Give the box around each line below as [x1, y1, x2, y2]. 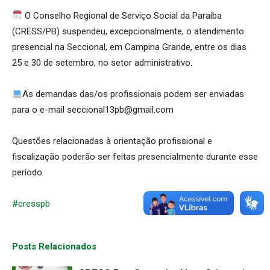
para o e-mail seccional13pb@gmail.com [12, 104, 174, 115]
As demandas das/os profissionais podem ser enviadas [22, 88, 245, 99]
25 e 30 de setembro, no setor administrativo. [12, 57, 192, 68]
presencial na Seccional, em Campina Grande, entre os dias [12, 41, 246, 52]
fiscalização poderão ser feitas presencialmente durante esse [12, 151, 258, 162]
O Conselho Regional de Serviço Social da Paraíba [22, 10, 222, 21]
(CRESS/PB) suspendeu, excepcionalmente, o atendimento [12, 25, 244, 37]
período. [12, 166, 44, 178]
